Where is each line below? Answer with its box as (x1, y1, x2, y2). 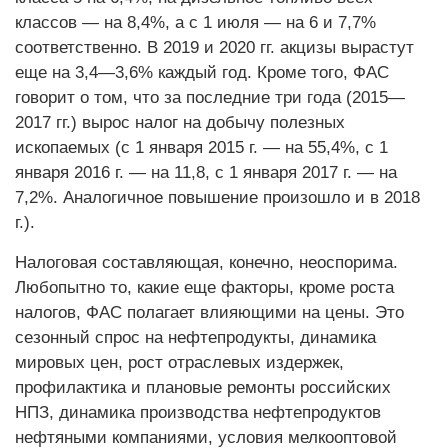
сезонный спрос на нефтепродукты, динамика (15, 328, 376, 347)
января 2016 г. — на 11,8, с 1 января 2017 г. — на (15, 163, 397, 182)
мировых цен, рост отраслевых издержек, (15, 353, 344, 372)
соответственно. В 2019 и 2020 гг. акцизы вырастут (15, 38, 414, 57)
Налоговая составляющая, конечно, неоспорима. (15, 253, 398, 272)
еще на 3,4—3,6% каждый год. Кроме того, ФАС (15, 63, 389, 82)
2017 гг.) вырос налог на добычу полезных (15, 113, 345, 132)
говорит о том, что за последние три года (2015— (15, 88, 405, 107)
